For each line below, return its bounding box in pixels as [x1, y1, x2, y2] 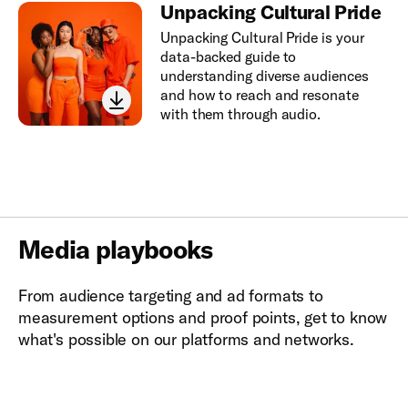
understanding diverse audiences [159, 66, 369, 85]
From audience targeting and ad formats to [18, 284, 323, 306]
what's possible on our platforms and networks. [18, 328, 354, 350]
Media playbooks [18, 232, 213, 265]
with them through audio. [159, 105, 321, 123]
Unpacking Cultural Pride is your [159, 28, 364, 46]
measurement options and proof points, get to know [18, 306, 388, 328]
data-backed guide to [159, 47, 297, 66]
